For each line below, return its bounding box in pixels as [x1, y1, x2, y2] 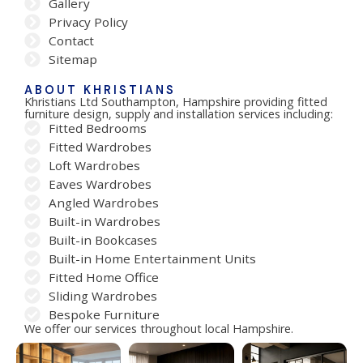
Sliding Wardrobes [49, 287, 157, 304]
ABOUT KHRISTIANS [24, 82, 176, 97]
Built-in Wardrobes [49, 212, 160, 229]
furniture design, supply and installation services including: [24, 105, 333, 122]
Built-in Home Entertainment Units [49, 250, 256, 267]
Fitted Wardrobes [49, 138, 152, 155]
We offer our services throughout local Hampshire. [24, 320, 293, 336]
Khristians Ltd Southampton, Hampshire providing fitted [24, 93, 327, 109]
